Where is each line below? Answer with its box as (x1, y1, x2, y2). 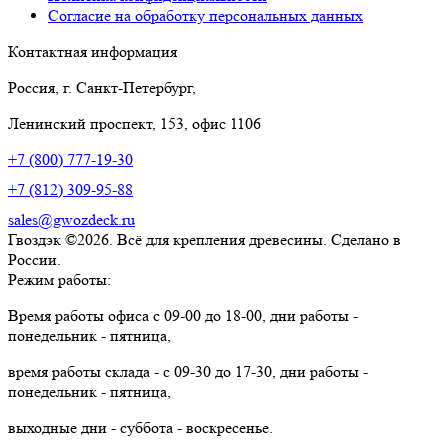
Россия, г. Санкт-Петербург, (8, 77, 196, 97)
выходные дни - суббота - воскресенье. (8, 417, 273, 437)
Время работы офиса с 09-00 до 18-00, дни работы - (8, 305, 358, 325)
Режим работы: (8, 269, 111, 289)
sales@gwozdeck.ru (8, 209, 135, 229)
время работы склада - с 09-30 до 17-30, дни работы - (8, 361, 368, 381)
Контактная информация (8, 41, 177, 61)
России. (8, 249, 61, 269)
